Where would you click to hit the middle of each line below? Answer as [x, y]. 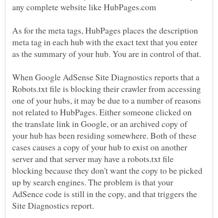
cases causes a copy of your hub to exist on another [100, 147]
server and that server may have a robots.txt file [93, 159]
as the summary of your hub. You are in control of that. [107, 54]
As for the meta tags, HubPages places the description [105, 30]
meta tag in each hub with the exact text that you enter [105, 42]
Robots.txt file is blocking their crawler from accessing [107, 89]
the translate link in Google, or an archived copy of [100, 124]
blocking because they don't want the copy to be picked [107, 171]
